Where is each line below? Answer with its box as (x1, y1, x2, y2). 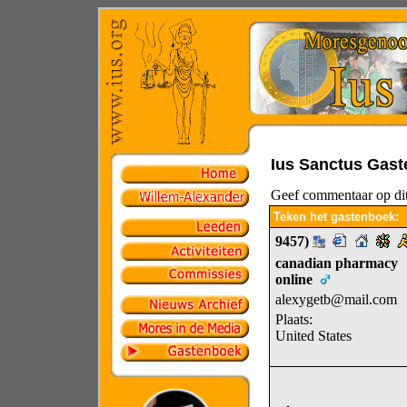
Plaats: (274, 312, 313, 327)
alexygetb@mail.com (274, 292, 397, 307)
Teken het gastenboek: (273, 210, 399, 223)
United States (274, 328, 352, 343)
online (274, 272, 313, 287)
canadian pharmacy (274, 255, 398, 271)
